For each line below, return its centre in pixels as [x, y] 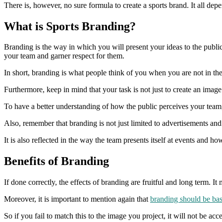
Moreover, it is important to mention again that [77, 199]
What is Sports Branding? [70, 26]
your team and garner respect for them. [64, 56]
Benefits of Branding [56, 161]
